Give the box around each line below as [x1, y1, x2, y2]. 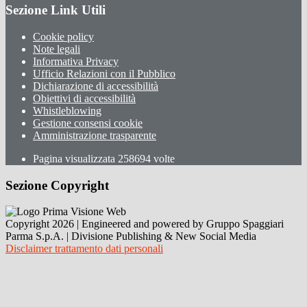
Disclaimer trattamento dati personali [5, 243, 163, 255]
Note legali [33, 42, 80, 55]
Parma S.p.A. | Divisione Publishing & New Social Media [5, 230, 256, 243]
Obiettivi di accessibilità [33, 92, 136, 104]
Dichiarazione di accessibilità [33, 79, 158, 92]
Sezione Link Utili [5, 3, 106, 18]
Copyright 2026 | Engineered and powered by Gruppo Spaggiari [5, 218, 284, 230]
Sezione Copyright [5, 177, 109, 193]
